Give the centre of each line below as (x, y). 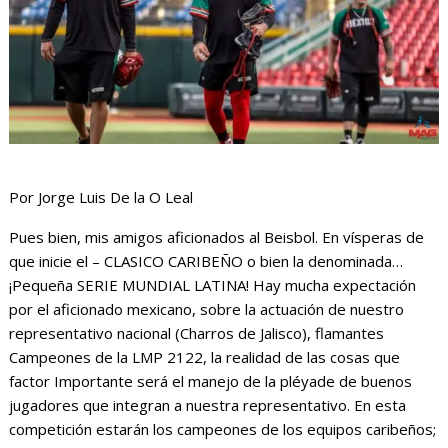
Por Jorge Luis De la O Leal (101, 196)
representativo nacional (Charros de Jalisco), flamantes (197, 332)
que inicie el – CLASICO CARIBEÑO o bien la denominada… (206, 260)
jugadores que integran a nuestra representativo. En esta (208, 404)
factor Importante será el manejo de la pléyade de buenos (211, 380)
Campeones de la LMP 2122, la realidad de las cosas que (205, 356)
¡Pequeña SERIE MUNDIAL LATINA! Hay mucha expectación (213, 284)
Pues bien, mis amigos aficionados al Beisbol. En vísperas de (217, 236)
